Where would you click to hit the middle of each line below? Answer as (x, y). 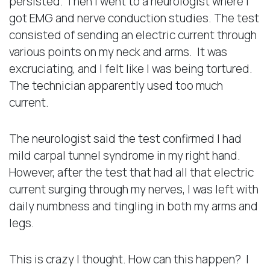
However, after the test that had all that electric (131, 172)
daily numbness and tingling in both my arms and (133, 206)
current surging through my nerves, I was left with (134, 189)
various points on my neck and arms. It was (118, 52)
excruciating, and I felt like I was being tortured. (131, 68)
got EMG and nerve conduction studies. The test (134, 18)
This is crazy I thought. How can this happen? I (129, 259)
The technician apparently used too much (116, 85)
